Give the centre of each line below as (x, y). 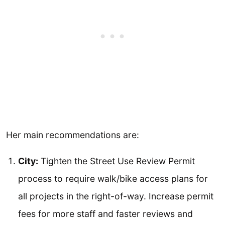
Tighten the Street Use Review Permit (117, 161)
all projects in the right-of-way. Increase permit (116, 196)
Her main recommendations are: (73, 135)
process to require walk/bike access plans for (113, 178)
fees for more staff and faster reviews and (105, 213)
